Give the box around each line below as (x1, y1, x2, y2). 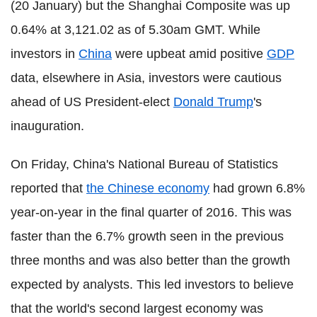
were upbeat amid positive (112, 46, 267, 61)
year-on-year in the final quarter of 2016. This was (11, 204, 292, 219)
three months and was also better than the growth (11, 253, 290, 267)
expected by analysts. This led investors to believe (11, 277, 294, 292)
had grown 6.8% (209, 180, 305, 195)
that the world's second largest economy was (11, 301, 263, 316)
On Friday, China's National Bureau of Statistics (11, 156, 278, 171)
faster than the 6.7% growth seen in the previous (11, 229, 284, 243)
